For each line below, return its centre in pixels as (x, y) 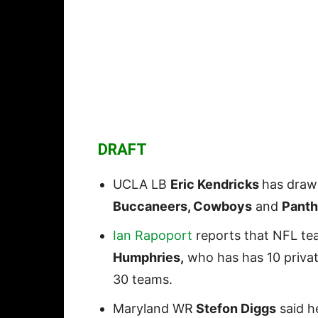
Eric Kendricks (216, 185)
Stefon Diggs (235, 309)
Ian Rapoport (153, 236)
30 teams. (143, 280)
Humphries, (148, 258)
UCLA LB (142, 185)
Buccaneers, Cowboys (182, 207)
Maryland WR (153, 309)
